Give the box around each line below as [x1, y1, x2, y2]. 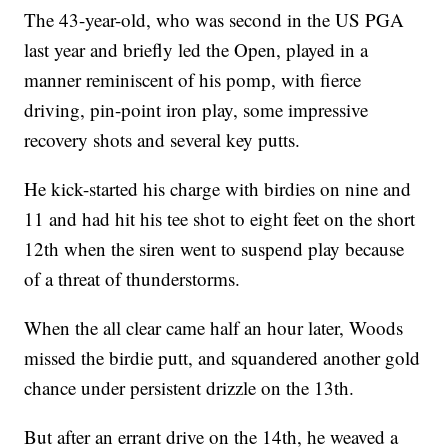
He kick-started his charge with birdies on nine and [24, 176, 412, 202]
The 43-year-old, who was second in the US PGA [24, 7, 405, 33]
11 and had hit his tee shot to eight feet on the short [24, 206, 416, 232]
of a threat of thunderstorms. [24, 266, 241, 292]
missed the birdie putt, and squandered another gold [24, 345, 421, 371]
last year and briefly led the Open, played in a [24, 37, 369, 63]
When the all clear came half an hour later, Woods [24, 315, 404, 341]
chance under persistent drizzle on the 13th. [24, 375, 355, 401]
